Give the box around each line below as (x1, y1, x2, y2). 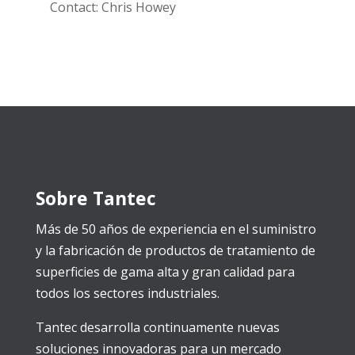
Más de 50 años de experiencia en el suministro (35, 220, 316, 238)
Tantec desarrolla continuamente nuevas (35, 319, 280, 336)
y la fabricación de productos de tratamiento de (35, 242, 315, 259)
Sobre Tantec (35, 185, 156, 211)
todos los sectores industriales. (35, 284, 219, 302)
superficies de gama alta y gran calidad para (35, 263, 295, 281)
